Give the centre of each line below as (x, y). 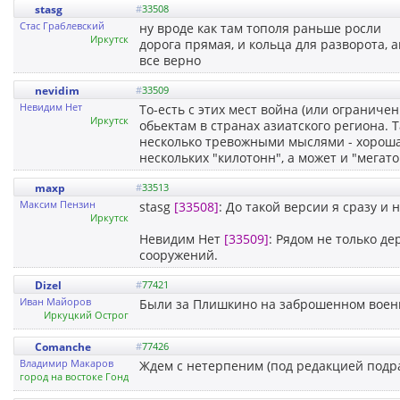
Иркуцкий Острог (86, 314)
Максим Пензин (58, 204)
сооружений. (179, 254)
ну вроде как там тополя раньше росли (260, 28)
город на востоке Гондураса (87, 376)
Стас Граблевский (62, 25)
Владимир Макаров (67, 362)
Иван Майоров (55, 301)
